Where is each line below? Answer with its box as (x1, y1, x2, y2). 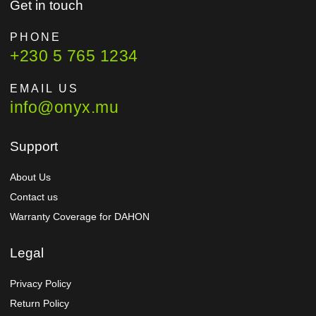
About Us (10, 171, 51, 183)
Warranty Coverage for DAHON (10, 211, 150, 223)
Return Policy (10, 298, 69, 310)
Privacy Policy (10, 278, 71, 290)
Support (10, 139, 58, 154)
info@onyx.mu (10, 98, 119, 117)
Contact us (10, 191, 58, 203)
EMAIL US (10, 83, 79, 95)
